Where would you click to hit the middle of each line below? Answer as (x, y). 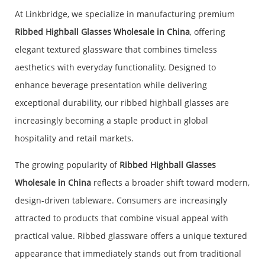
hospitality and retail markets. (74, 138)
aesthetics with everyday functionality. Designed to (115, 67)
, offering (208, 32)
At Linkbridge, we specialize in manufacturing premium (125, 14)
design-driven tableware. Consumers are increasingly (121, 201)
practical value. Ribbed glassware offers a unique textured (131, 236)
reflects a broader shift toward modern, (170, 183)
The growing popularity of (67, 165)
